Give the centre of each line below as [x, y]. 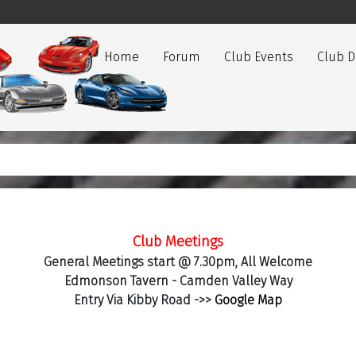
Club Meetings [178, 242]
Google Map [248, 300]
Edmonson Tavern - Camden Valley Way [178, 281]
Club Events [258, 57]
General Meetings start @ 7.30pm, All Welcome [178, 262]
